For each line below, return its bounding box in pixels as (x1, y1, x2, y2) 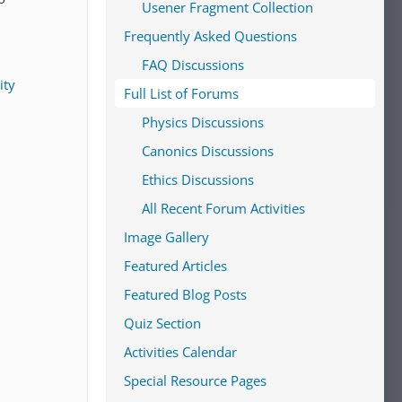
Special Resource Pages (124, 371, 267, 389)
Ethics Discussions (142, 170, 254, 188)
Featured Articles (124, 257, 227, 275)
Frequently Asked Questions (124, 27, 297, 45)
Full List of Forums (124, 84, 239, 102)
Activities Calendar (124, 343, 237, 361)
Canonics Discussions (142, 142, 274, 160)
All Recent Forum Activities (142, 199, 305, 217)
